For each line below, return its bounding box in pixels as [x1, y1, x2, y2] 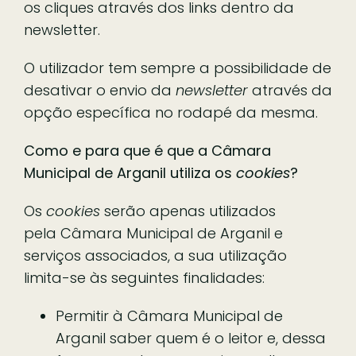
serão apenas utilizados [100, 200, 276, 221]
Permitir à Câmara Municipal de [56, 305, 283, 326]
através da [252, 79, 332, 100]
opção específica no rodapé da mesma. [24, 102, 318, 122]
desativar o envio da [24, 79, 176, 100]
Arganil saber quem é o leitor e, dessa [56, 327, 326, 348]
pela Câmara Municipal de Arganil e [24, 222, 283, 243]
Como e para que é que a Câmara [24, 140, 271, 161]
